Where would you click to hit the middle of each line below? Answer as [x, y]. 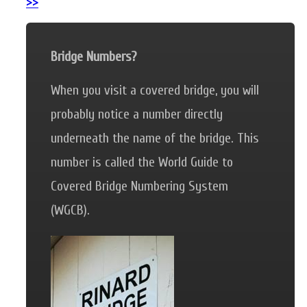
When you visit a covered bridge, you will [155, 90]
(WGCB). [70, 210]
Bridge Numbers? [94, 56]
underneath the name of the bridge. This [155, 138]
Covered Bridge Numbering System [139, 186]
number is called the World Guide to [142, 162]
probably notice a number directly [137, 114]
